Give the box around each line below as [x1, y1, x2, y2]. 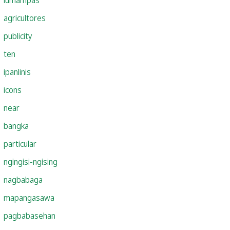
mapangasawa [4, 191, 54, 203]
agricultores [4, 12, 46, 24]
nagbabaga [4, 174, 43, 185]
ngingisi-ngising [4, 156, 57, 167]
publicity [4, 30, 32, 42]
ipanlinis [4, 66, 31, 78]
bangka [4, 120, 29, 131]
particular [4, 138, 36, 149]
